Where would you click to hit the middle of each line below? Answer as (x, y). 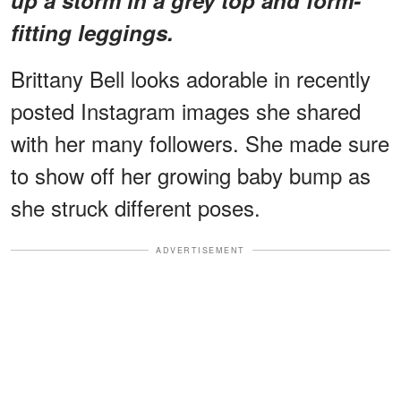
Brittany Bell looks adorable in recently (191, 78)
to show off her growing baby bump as (191, 175)
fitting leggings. (92, 32)
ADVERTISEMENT (200, 250)
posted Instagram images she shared (186, 110)
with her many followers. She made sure (200, 142)
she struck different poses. (136, 207)
